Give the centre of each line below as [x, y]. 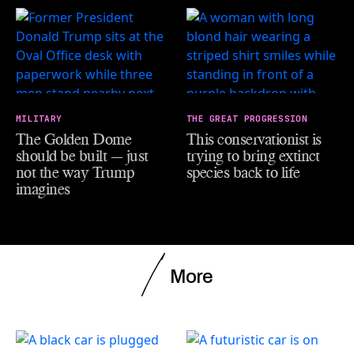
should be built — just [82, 155]
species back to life [243, 172]
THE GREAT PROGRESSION [247, 118]
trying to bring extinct [253, 155]
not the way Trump [75, 172]
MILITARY [39, 118]
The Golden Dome [74, 139]
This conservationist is [254, 139]
